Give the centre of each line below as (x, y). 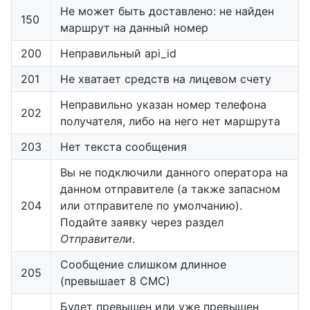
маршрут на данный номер (134, 27)
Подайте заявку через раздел (142, 222)
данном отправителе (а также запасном (170, 189)
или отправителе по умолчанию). (151, 205)
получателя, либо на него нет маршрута (170, 121)
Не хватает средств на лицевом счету (166, 79)
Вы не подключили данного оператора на (174, 172)
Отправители (96, 238)
